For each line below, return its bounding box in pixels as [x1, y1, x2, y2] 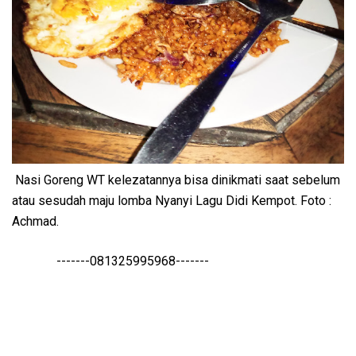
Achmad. [12, 214, 59, 230]
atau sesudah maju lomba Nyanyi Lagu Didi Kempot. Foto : [12, 193, 331, 209]
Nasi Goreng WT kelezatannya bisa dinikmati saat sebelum [12, 172, 340, 188]
